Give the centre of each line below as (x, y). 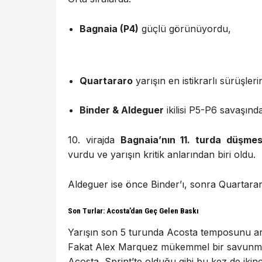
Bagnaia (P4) (109, 28)
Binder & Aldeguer (122, 110)
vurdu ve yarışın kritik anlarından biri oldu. (162, 154)
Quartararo (106, 80)
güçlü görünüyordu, (185, 28)
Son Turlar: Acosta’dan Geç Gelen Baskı (133, 211)
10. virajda (94, 140)
